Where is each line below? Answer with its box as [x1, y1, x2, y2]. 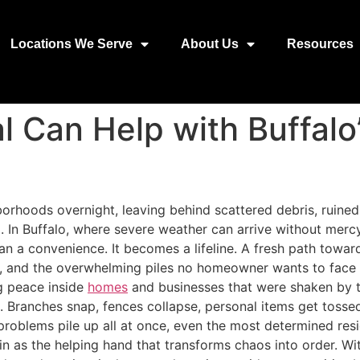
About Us [180, 36, 239, 51]
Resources [286, 36, 354, 51]
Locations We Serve [10, 36, 133, 51]
